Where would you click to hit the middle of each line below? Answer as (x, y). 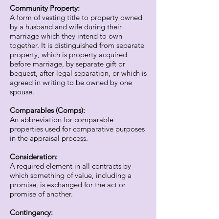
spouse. (22, 92)
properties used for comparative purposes (77, 129)
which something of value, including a (71, 175)
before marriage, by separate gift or (67, 64)
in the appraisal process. (49, 138)
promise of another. (41, 194)
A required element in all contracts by (70, 166)
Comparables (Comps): (47, 110)
